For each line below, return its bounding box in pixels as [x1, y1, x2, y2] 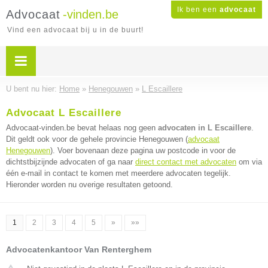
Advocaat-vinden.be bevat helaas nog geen [6, 123, 158, 132]
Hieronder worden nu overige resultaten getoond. [6, 180, 173, 189]
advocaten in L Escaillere [158, 123, 251, 132]
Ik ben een [177, 5, 220, 14]
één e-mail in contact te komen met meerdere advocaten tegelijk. [6, 169, 231, 178]
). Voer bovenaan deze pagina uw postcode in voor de [50, 146, 236, 155]
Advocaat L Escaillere [6, 107, 121, 118]
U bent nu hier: [6, 84, 59, 93]
